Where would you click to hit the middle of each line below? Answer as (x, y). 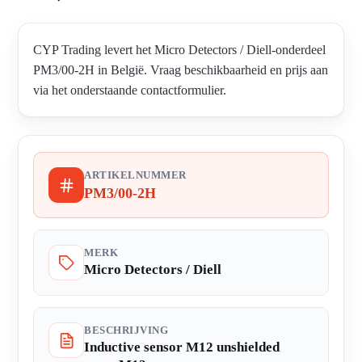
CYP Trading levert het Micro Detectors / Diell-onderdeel (179, 50)
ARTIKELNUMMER (135, 176)
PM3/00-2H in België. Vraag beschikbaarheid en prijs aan (181, 70)
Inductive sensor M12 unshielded (182, 347)
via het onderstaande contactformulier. (130, 90)
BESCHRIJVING (126, 331)
